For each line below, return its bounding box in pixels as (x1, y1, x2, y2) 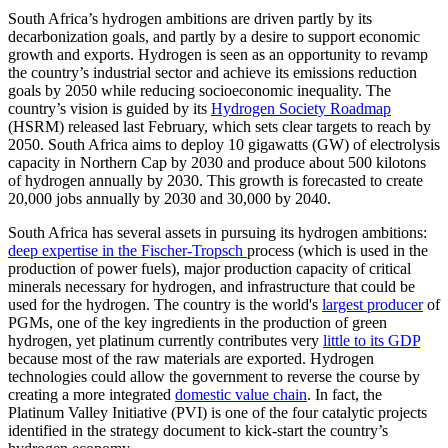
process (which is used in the (247, 241, 428, 259)
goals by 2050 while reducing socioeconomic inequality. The (8, 81, 391, 99)
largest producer (322, 295, 423, 313)
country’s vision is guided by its (8, 99, 211, 117)
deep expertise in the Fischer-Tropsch (8, 241, 247, 259)
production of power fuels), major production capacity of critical (8, 259, 411, 277)
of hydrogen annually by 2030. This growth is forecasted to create (8, 171, 423, 189)
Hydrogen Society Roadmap (211, 99, 391, 117)
